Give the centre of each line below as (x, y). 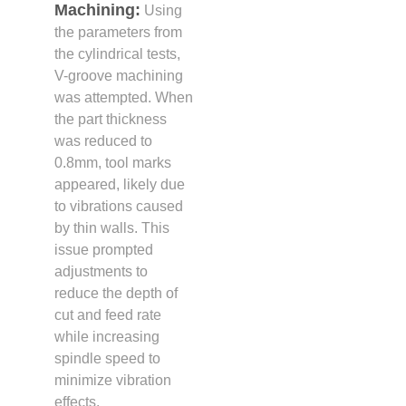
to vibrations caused (119, 206)
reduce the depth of (116, 293)
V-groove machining (119, 75)
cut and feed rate (108, 314)
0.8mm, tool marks (113, 162)
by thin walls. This (112, 227)
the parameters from (118, 32)
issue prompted (104, 249)
